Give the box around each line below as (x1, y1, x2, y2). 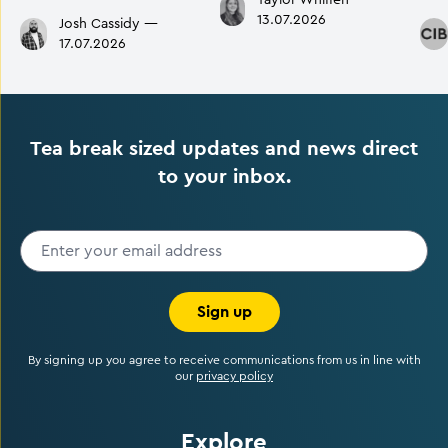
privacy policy (196, 370, 273, 382)
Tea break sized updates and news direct (30, 135, 418, 161)
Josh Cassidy (58, 17, 140, 31)
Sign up (196, 301, 252, 322)
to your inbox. (157, 163, 291, 189)
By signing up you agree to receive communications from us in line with (27, 354, 421, 366)
